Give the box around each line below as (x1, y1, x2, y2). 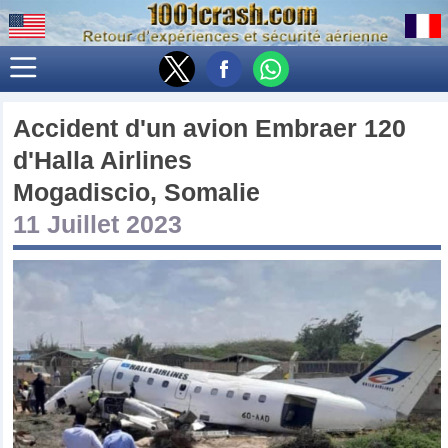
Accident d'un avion (13, 113, 249, 142)
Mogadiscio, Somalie (13, 177, 261, 206)
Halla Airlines (34, 145, 193, 174)
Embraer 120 (255, 113, 407, 142)
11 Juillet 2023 (13, 209, 183, 238)
